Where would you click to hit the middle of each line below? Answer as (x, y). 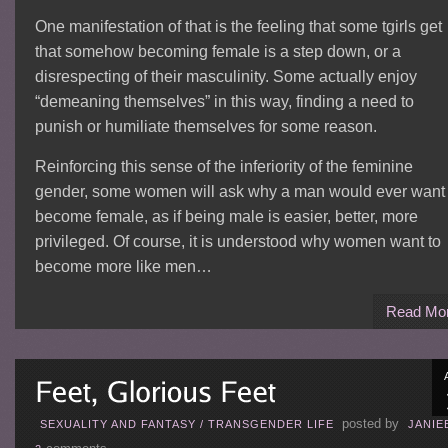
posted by (370, 423)
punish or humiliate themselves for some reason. (205, 126)
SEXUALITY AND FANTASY (117, 423)
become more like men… (123, 266)
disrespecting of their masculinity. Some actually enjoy (225, 76)
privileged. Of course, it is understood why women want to (237, 241)
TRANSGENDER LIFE (270, 423)
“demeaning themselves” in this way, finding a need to (224, 101)
